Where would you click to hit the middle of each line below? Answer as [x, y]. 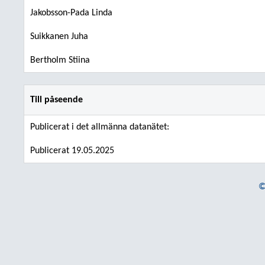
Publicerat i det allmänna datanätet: [100, 127]
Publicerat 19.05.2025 [72, 151]
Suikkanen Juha [59, 37]
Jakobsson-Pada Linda [71, 13]
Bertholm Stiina [60, 60]
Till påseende [56, 100]
